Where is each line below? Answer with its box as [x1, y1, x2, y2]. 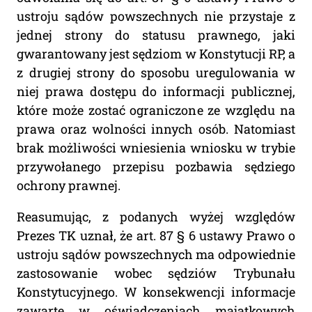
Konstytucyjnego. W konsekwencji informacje [17, 283, 295, 301]
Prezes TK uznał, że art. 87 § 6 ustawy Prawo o [17, 227, 295, 244]
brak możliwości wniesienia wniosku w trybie [17, 139, 295, 157]
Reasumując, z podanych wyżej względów [17, 208, 295, 226]
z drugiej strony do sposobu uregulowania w [17, 64, 295, 81]
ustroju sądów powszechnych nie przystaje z [17, 8, 295, 25]
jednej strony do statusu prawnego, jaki [17, 26, 295, 44]
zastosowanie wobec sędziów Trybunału [17, 265, 295, 282]
